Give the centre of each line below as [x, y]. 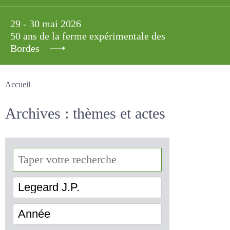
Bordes [27, 48]
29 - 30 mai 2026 [48, 24]
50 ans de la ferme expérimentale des [100, 36]
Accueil [19, 85]
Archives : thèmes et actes [100, 114]
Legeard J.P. [41, 189]
